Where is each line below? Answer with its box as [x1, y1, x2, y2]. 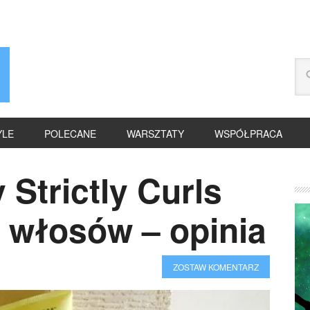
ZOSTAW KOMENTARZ [173, 261, 259, 273]
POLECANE [44, 127, 96, 140]
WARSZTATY [127, 127, 184, 140]
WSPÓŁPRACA [215, 127, 282, 140]
